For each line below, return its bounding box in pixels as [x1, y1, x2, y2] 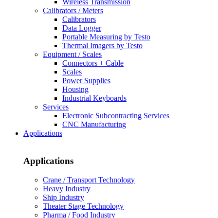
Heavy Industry [43, 184, 91, 193]
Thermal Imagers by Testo [62, 41, 143, 50]
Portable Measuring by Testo [62, 33, 150, 41]
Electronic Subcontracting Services [62, 111, 169, 120]
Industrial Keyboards [62, 94, 127, 103]
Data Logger [62, 24, 101, 33]
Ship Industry [43, 193, 84, 201]
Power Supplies [62, 76, 110, 85]
